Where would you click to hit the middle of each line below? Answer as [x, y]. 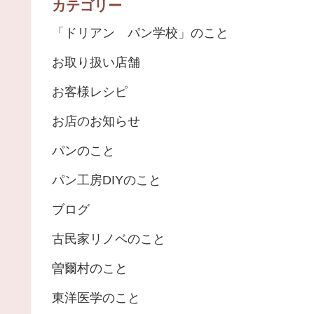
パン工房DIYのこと [107, 180]
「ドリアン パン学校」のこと [140, 33]
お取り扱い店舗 [96, 63]
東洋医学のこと [96, 298]
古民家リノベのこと [109, 239]
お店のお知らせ [96, 122]
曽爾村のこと [90, 269]
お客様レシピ [90, 92]
